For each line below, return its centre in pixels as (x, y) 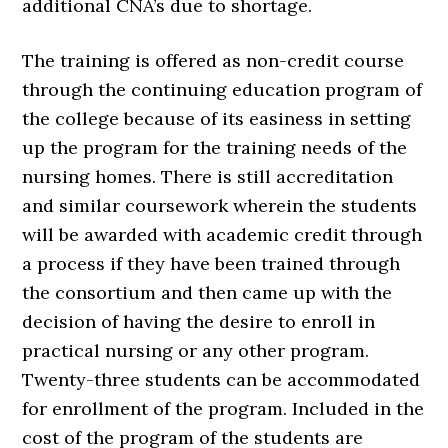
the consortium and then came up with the (207, 293)
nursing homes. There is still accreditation (208, 177)
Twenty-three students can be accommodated (221, 380)
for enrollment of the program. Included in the (223, 409)
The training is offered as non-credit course (213, 61)
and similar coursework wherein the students (220, 206)
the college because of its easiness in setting (217, 119)
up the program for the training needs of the (215, 148)
